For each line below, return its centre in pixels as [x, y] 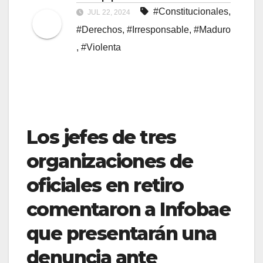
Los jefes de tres [101, 137]
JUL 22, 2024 [109, 12]
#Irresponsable [158, 29]
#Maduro [212, 29]
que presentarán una [122, 233]
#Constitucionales [191, 11]
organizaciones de [110, 161]
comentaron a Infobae [128, 209]
